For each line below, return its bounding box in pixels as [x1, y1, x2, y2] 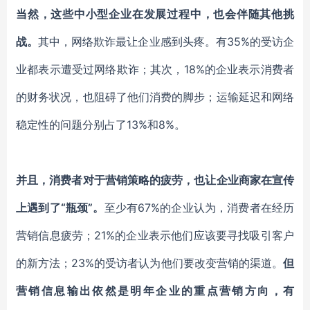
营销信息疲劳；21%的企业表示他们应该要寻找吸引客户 [16, 228, 294, 242]
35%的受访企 [226, 35, 295, 48]
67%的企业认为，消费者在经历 [138, 201, 295, 215]
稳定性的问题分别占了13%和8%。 [16, 118, 185, 131]
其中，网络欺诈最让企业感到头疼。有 [38, 35, 227, 48]
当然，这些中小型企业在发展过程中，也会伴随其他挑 [16, 7, 294, 21]
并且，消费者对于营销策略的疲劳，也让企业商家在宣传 [16, 173, 294, 187]
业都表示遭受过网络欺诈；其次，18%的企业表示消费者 [16, 62, 294, 76]
